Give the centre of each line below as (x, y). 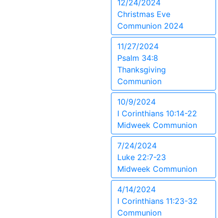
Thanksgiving (142, 70)
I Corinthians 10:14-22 (157, 113)
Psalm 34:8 (138, 58)
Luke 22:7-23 (142, 157)
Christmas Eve (144, 14)
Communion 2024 (150, 26)
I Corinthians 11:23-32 (157, 201)
